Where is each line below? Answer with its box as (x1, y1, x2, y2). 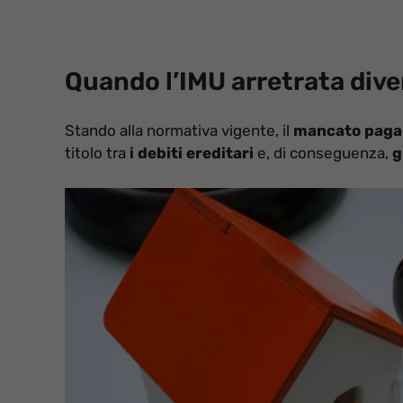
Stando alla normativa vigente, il (65, 121, 293, 140)
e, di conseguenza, (254, 144, 392, 163)
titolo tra (65, 144, 130, 163)
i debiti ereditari (130, 144, 254, 163)
